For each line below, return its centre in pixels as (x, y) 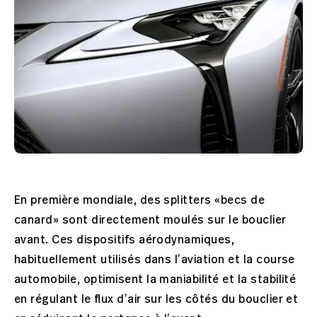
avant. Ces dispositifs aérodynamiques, (125, 240)
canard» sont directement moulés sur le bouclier (150, 220)
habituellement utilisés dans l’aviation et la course (155, 260)
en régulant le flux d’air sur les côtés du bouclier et (156, 300)
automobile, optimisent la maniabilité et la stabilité (155, 280)
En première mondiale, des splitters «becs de (140, 201)
